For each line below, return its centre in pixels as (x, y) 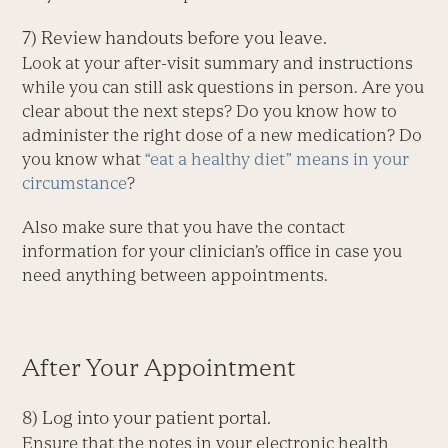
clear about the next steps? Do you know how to (210, 111)
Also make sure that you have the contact (184, 227)
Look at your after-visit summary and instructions (218, 63)
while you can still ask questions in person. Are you (223, 87)
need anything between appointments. (175, 275)
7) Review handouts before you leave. (175, 38)
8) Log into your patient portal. (147, 418)
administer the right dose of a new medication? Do (222, 135)
